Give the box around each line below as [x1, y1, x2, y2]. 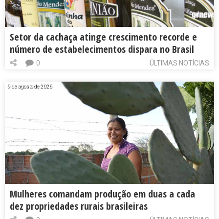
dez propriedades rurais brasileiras [10, 199, 148, 213]
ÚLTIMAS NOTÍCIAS [150, 59, 209, 67]
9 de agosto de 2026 [7, 83, 52, 89]
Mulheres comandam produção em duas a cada [10, 187, 195, 200]
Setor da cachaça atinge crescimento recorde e [10, 30, 197, 44]
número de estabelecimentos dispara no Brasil [10, 42, 194, 56]
